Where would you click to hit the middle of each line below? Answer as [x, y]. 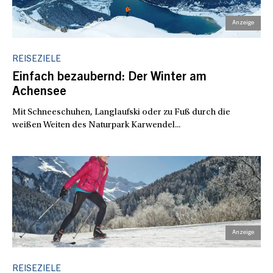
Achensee [39, 93]
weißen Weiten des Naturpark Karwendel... [96, 125]
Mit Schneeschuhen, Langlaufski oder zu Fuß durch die [121, 112]
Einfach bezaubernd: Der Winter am [109, 78]
